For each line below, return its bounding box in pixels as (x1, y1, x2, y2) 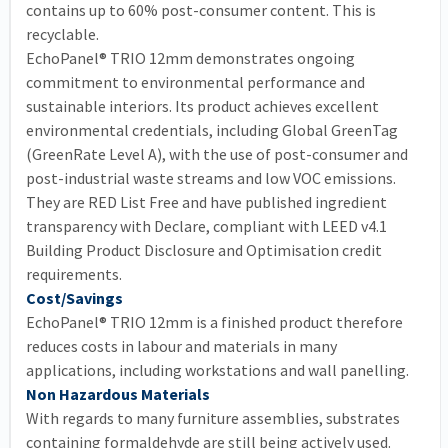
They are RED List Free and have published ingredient (26, 192, 387, 213)
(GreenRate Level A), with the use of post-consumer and (26, 144, 408, 165)
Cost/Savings (26, 288, 123, 309)
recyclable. (26, 24, 99, 45)
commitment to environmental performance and (26, 72, 365, 93)
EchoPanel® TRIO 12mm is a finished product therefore (26, 312, 403, 333)
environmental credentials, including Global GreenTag (26, 120, 398, 141)
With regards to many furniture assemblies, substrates (26, 408, 400, 429)
